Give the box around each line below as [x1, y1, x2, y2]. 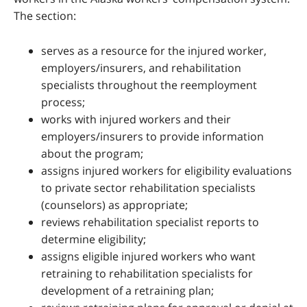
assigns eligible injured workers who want [41, 249, 256, 265]
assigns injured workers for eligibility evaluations [41, 163, 292, 179]
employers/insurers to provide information [41, 129, 264, 145]
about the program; [41, 146, 143, 162]
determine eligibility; [41, 232, 146, 247]
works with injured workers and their [41, 112, 231, 127]
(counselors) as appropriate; [41, 197, 188, 213]
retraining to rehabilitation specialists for [41, 266, 253, 282]
